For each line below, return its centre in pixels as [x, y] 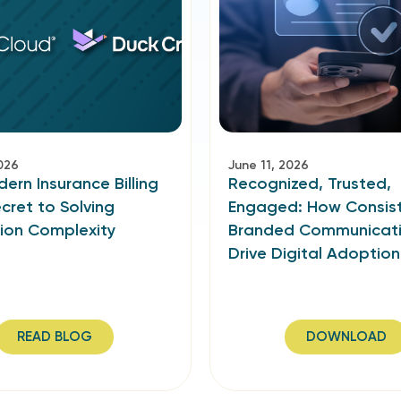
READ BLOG [55, 337]
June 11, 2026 [269, 165]
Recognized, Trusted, [310, 183]
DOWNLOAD [346, 337]
